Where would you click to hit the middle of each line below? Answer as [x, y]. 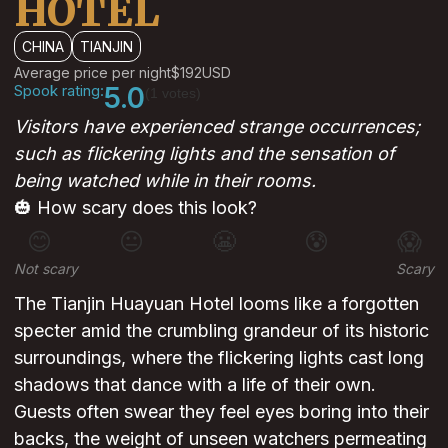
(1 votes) [173, 93]
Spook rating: [59, 91]
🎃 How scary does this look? [135, 208]
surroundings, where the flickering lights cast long [219, 358]
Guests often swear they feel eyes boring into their [221, 412]
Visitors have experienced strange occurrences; [217, 127]
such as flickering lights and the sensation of [204, 154]
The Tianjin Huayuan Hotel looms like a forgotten [216, 304]
